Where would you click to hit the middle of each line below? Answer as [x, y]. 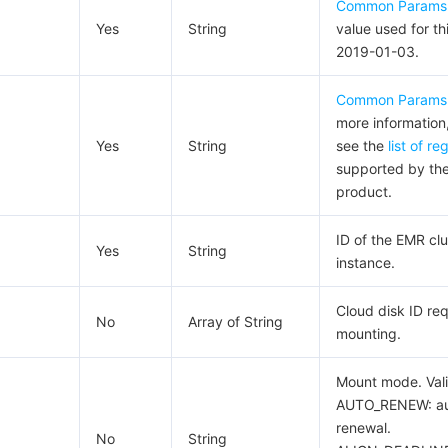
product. [364, 191]
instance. [365, 262]
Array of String [235, 321]
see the [362, 145]
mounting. [368, 333]
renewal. [363, 427]
